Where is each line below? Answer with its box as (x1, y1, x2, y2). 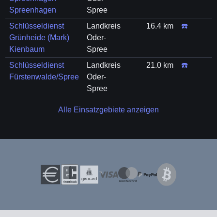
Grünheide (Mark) (9, 33, 69, 42)
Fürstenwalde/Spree (9, 73, 79, 81)
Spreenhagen (9, 6, 56, 14)
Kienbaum (9, 45, 45, 53)
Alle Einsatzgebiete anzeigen (58, 106, 159, 114)
